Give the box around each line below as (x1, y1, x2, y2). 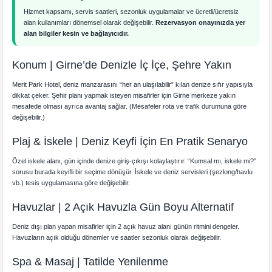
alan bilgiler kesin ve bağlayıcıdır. (24, 29, 129, 37)
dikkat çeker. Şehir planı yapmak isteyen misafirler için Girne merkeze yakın (12, 91, 236, 99)
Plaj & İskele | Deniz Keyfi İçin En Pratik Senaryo (12, 135, 248, 148)
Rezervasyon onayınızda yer (155, 18, 246, 26)
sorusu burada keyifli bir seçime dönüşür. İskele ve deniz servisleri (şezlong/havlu (12, 168, 253, 175)
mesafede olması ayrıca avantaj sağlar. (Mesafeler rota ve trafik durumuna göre (12, 102, 247, 110)
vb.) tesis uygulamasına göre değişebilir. (12, 178, 131, 186)
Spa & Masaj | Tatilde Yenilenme (12, 255, 169, 268)
